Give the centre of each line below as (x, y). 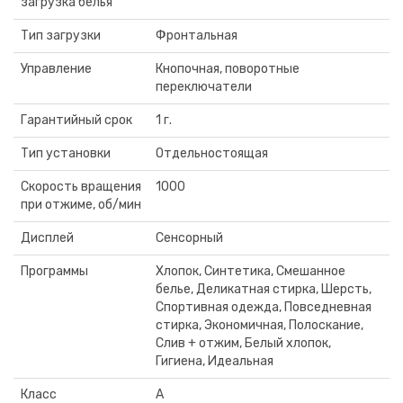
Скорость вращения (81, 187)
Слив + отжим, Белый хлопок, (243, 343)
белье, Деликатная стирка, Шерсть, (264, 289)
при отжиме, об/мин (81, 205)
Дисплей (47, 238)
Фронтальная (197, 36)
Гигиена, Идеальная (215, 361)
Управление (56, 69)
